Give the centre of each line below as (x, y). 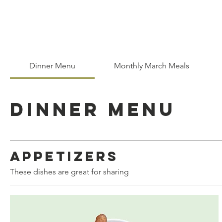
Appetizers (64, 156)
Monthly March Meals (152, 66)
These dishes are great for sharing (69, 172)
